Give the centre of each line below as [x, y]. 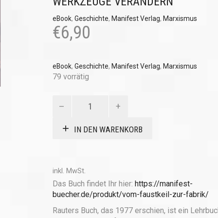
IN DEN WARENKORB [108, 129]
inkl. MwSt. [69, 171]
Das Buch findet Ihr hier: [93, 184]
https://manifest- [163, 184]
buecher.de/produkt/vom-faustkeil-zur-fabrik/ [130, 194]
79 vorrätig [71, 77]
